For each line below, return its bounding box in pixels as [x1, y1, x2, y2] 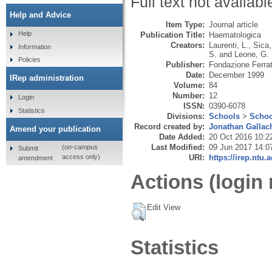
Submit [18, 144, 38, 152]
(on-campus [61, 143, 98, 151]
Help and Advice [10, 10, 71, 19]
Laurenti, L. [209, 40, 248, 50]
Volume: [174, 80, 205, 90]
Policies [18, 56, 41, 64]
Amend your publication [10, 124, 101, 134]
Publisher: [166, 59, 205, 69]
